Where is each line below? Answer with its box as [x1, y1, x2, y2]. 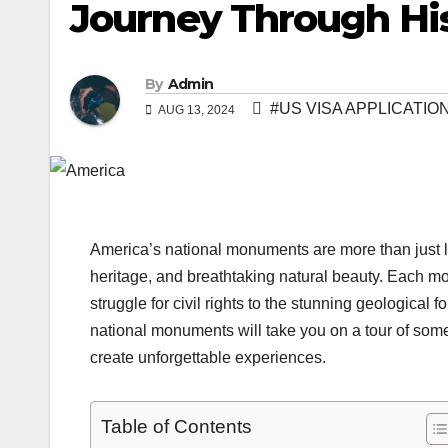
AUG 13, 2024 [156, 103, 238, 118]
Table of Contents [101, 416, 252, 438]
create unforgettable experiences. [90, 349, 326, 367]
